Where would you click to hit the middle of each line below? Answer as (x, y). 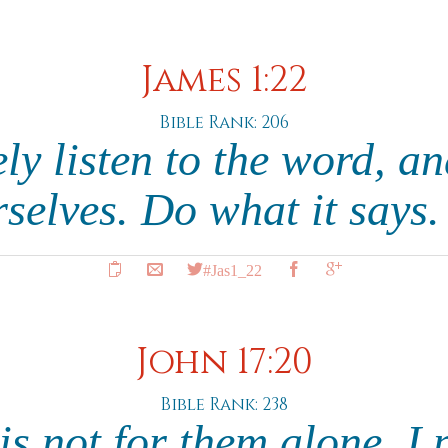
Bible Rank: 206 (224, 122)
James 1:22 (224, 80)
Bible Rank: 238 (224, 404)
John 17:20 (224, 362)
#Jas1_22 (232, 269)
